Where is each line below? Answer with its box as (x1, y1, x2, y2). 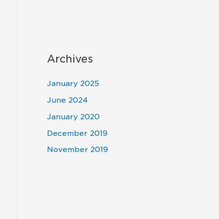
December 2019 (47, 129, 108, 138)
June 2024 (47, 96, 88, 105)
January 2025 (47, 79, 99, 88)
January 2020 (47, 112, 100, 121)
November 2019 (47, 145, 108, 154)
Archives (47, 52, 93, 65)
